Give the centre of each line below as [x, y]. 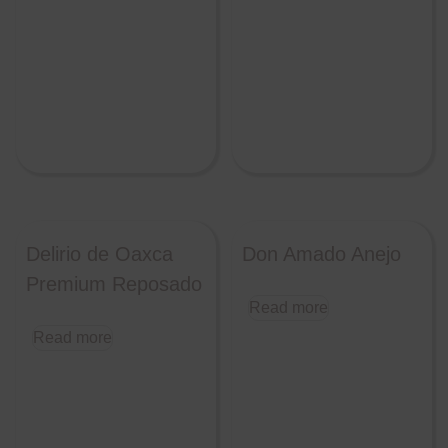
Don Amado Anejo [322, 253]
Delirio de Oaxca [99, 253]
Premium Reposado [114, 283]
